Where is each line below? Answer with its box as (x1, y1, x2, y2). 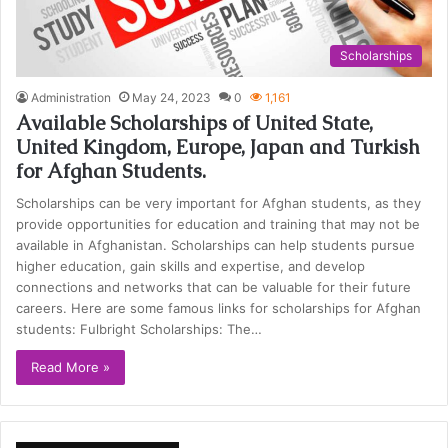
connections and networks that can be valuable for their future (16, 278, 412, 295)
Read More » (31, 358, 111, 375)
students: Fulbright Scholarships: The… (16, 320, 263, 337)
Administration (31, 89, 112, 105)
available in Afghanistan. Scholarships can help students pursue (16, 236, 416, 253)
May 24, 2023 (132, 89, 212, 105)
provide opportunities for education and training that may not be (16, 215, 421, 232)
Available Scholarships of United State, (16, 109, 374, 136)
